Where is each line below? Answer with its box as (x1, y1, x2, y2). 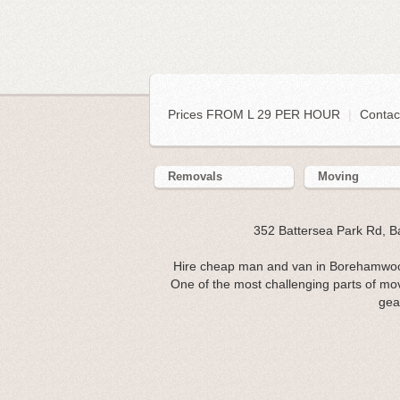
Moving (318, 170, 360, 184)
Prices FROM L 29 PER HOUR (168, 107, 344, 122)
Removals (168, 170, 222, 184)
